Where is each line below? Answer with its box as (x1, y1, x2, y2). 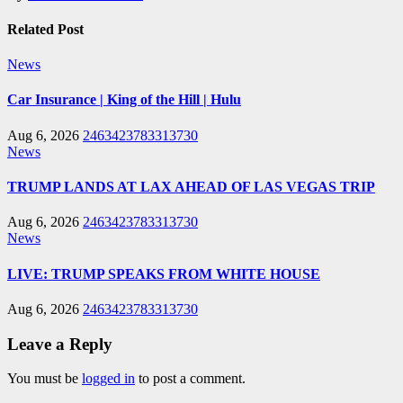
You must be (7, 371, 82, 387)
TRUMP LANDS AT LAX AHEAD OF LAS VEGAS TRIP (7, 179, 375, 194)
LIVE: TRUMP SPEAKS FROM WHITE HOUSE (7, 265, 320, 282)
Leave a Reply (7, 334, 112, 354)
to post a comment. (135, 371, 246, 387)
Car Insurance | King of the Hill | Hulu (7, 92, 241, 108)
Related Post (7, 21, 84, 37)
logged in (82, 371, 135, 387)
